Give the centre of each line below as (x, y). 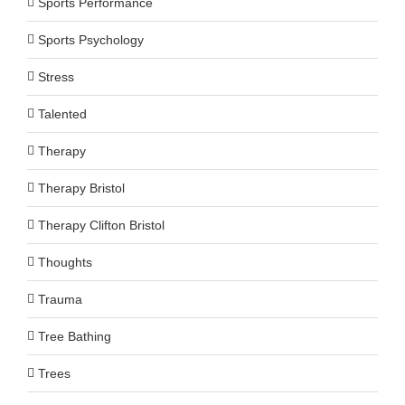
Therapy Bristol (81, 188)
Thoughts (65, 262)
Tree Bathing (75, 336)
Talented (62, 113)
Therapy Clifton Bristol (101, 225)
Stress (56, 76)
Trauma (60, 299)
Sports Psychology (91, 39)
